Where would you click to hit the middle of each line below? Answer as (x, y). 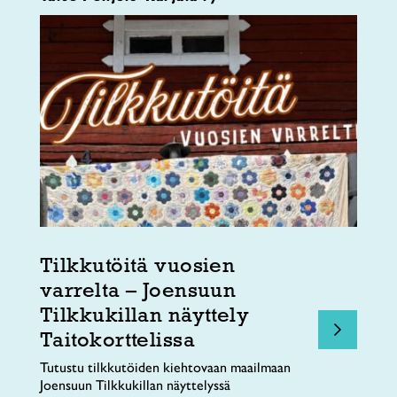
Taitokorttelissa (118, 339)
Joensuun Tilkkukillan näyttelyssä (135, 385)
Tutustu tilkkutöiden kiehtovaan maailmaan (165, 367)
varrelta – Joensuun (138, 289)
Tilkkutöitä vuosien (138, 264)
